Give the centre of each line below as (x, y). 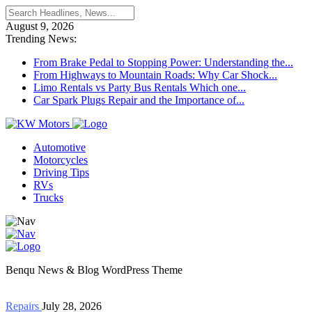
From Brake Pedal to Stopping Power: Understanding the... (163, 62)
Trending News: (41, 39)
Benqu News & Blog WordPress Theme (94, 270)
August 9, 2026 (40, 26)
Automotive (60, 147)
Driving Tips (61, 172)
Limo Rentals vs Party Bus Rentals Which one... (140, 87)
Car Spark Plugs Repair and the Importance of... (139, 100)
